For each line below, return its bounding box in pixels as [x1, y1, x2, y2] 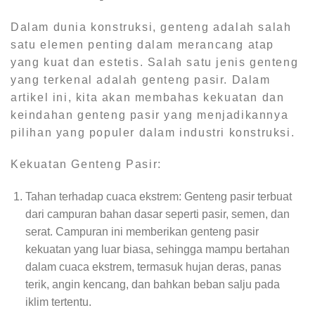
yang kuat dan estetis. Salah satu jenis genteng [11, 56, 299, 68]
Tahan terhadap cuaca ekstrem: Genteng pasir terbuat [25, 191, 292, 203]
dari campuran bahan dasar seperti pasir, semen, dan [25, 208, 290, 221]
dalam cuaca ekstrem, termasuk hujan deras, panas [25, 261, 281, 274]
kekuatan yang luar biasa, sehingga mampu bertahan [25, 243, 290, 256]
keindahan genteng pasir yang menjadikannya [11, 108, 289, 121]
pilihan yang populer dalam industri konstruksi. [11, 126, 295, 139]
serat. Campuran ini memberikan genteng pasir [25, 226, 259, 238]
